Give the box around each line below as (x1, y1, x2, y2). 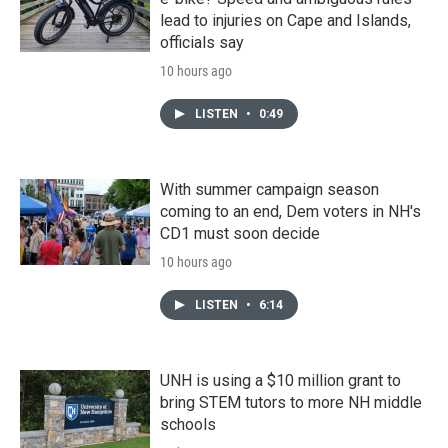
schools (160, 414, 216, 434)
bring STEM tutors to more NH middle (160, 392, 422, 412)
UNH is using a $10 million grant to (160, 370, 401, 390)
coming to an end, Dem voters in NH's (160, 201, 421, 221)
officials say (160, 32, 244, 52)
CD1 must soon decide (160, 223, 320, 243)
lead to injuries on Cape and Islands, (160, 10, 411, 30)
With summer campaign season (160, 179, 379, 199)
